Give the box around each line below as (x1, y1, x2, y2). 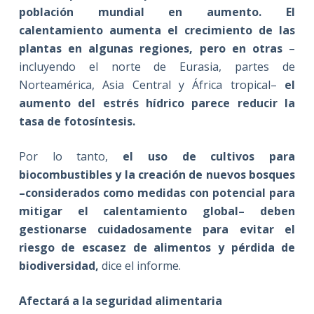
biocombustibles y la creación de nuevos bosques (18, 166, 296, 182)
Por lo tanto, (18, 148, 123, 164)
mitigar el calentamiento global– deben (18, 203, 296, 219)
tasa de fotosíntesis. (18, 113, 135, 129)
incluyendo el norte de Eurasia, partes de (18, 58, 296, 74)
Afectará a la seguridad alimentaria (18, 292, 222, 308)
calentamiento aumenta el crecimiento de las (18, 22, 296, 38)
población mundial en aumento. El (18, 4, 296, 20)
